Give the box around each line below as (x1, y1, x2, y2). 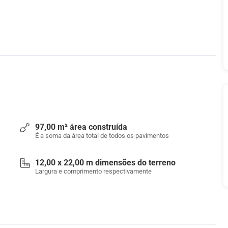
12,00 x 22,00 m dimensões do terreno (35, 158, 176, 167)
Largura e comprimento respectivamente (35, 167, 152, 175)
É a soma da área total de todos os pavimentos (35, 132, 169, 139)
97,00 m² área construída (35, 122, 127, 132)
